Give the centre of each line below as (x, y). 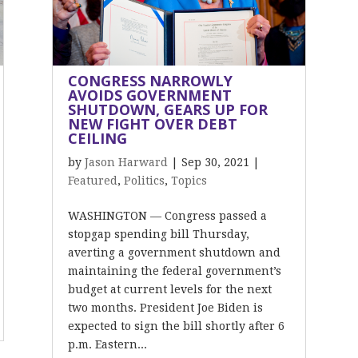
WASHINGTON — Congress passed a (167, 216)
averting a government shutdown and (174, 253)
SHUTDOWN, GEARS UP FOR (167, 109)
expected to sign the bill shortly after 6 (176, 326)
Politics (144, 181)
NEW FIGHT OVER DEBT (152, 124)
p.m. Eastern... (107, 344)
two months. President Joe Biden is (165, 308)
